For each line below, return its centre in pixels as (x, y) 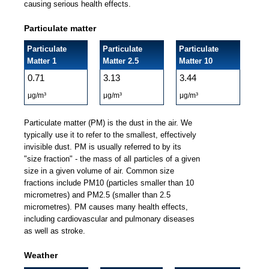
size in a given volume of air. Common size (99, 171)
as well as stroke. (55, 231)
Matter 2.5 (121, 61)
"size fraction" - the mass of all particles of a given (112, 159)
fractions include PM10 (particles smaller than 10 (109, 183)
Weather (41, 255)
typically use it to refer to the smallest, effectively (110, 135)
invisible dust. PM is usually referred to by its (103, 147)
